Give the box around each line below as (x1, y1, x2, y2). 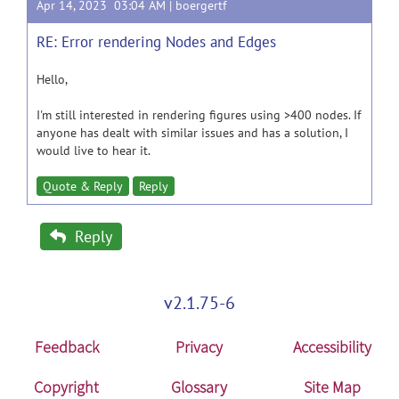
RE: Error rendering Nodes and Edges (37, 32, 276, 52)
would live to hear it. (37, 142, 151, 159)
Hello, (37, 71, 68, 87)
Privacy (175, 337, 224, 357)
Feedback (34, 337, 99, 357)
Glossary (171, 377, 228, 397)
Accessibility (293, 337, 372, 357)
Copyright (34, 377, 100, 397)
